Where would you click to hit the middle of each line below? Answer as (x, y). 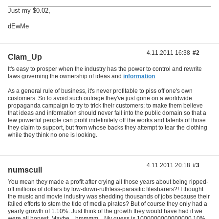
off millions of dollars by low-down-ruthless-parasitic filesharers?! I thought (106, 189)
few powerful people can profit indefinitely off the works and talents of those (107, 120)
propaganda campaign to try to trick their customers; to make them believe (105, 106)
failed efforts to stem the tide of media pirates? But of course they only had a (108, 204)
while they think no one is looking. (53, 135)
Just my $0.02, (29, 11)
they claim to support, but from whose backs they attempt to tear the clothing (108, 128)
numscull (25, 170)
